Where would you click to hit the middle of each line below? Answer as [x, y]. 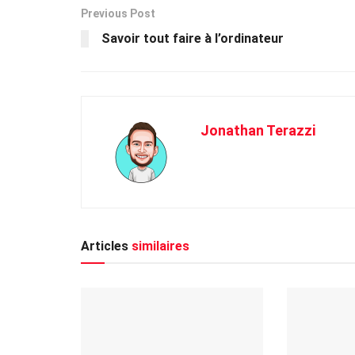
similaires [159, 246]
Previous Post [118, 13]
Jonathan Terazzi [258, 130]
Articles [105, 246]
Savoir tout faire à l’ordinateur [193, 38]
